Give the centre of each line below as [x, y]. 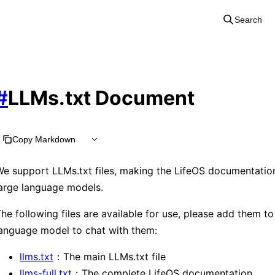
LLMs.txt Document [101, 98]
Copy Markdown [44, 139]
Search [248, 20]
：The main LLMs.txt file [110, 256]
